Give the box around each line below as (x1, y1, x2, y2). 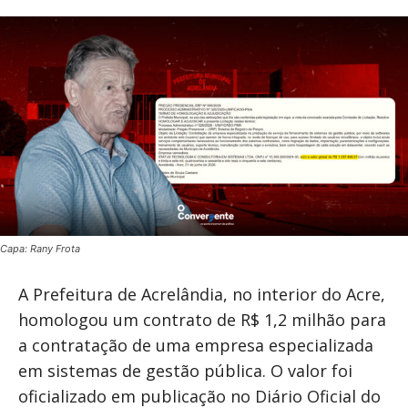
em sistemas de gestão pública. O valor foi (18, 360, 352, 382)
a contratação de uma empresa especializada (18, 334, 373, 357)
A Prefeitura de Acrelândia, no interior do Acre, (18, 283, 385, 306)
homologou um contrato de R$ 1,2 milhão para (18, 309, 386, 331)
